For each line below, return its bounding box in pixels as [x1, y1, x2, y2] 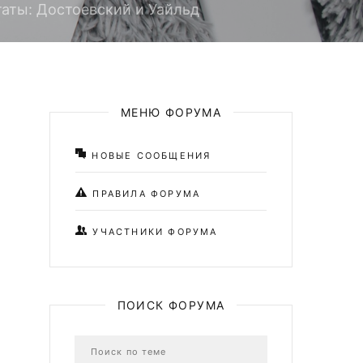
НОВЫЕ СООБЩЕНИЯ [88, 150, 211, 161]
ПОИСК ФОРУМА [117, 298, 225, 312]
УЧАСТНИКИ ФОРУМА [88, 226, 218, 237]
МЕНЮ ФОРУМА [120, 105, 222, 119]
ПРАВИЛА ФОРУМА [88, 188, 201, 199]
